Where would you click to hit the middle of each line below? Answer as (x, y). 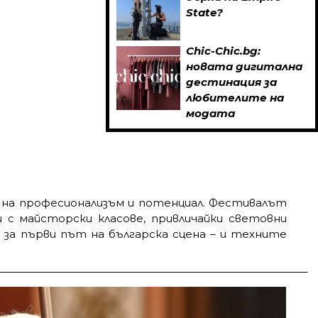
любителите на (235, 97)
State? (204, 12)
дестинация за (231, 82)
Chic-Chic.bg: (223, 50)
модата (210, 113)
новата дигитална (244, 66)
